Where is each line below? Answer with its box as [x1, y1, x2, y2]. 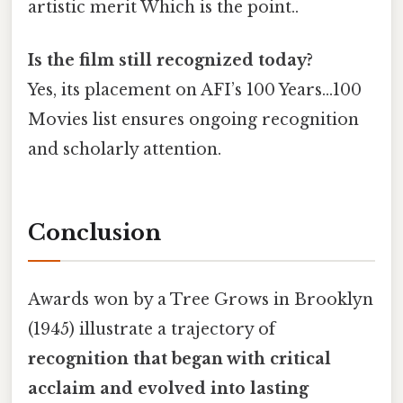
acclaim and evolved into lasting [28, 379, 309, 399]
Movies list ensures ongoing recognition [28, 110, 359, 130]
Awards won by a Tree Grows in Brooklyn [28, 290, 373, 310]
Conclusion [28, 219, 161, 246]
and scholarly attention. [28, 139, 221, 160]
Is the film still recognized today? [28, 50, 313, 71]
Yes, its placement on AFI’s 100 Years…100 [28, 80, 362, 101]
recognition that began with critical [28, 349, 331, 370]
